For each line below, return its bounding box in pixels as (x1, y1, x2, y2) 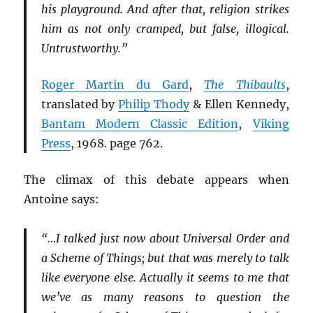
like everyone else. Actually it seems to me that (41, 270, 289, 284)
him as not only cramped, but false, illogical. (41, 22, 289, 36)
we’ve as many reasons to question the (41, 289, 289, 304)
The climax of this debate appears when (24, 172, 289, 187)
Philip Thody (118, 97, 190, 112)
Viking (252, 117, 289, 131)
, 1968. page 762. (70, 136, 163, 151)
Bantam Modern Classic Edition (41, 117, 239, 131)
